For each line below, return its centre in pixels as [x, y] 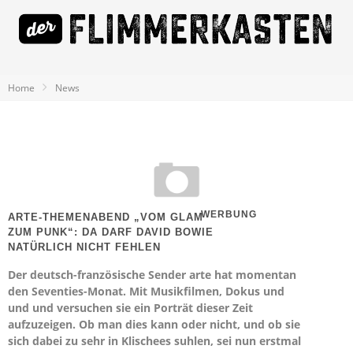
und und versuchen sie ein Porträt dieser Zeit [130, 308]
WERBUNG [229, 214]
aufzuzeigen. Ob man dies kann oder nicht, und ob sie [154, 324]
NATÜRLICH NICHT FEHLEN [84, 247]
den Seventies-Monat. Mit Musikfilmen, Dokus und [146, 291]
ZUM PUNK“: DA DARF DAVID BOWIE [111, 232]
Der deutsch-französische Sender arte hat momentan [152, 275]
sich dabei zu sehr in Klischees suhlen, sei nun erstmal [154, 341]
